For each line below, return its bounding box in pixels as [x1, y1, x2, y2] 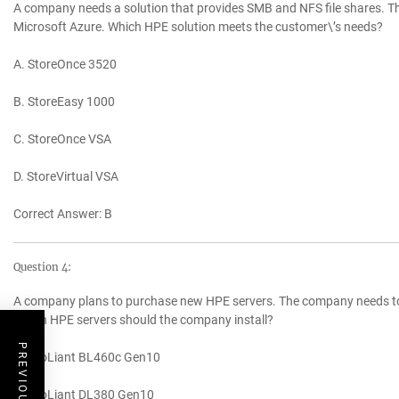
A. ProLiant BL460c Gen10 [13, 350, 160, 365]
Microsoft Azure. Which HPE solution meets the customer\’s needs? [13, 20, 383, 35]
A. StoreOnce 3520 [13, 57, 117, 72]
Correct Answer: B [13, 207, 112, 222]
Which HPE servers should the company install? [13, 313, 273, 328]
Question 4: [13, 261, 71, 274]
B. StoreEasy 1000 [13, 94, 115, 110]
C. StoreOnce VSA [13, 132, 111, 147]
